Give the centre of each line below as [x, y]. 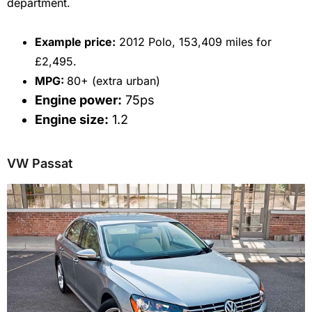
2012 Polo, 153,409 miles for [195, 41]
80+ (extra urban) [114, 80]
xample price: [79, 41]
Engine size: [72, 119]
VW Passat [40, 163]
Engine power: [78, 100]
